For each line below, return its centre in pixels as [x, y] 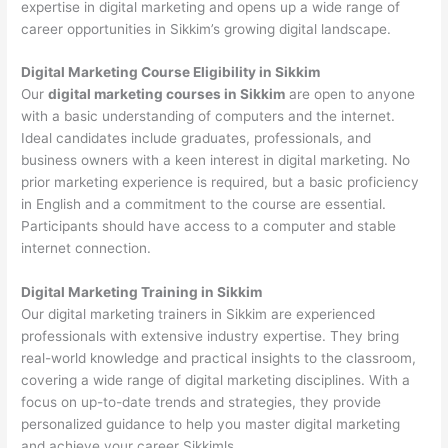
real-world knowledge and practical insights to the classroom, [219, 358]
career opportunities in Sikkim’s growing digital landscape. [206, 28]
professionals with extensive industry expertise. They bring [210, 336]
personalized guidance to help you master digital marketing [211, 424]
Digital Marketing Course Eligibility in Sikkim [171, 72]
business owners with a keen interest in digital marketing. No [216, 160]
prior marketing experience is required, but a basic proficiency [220, 182]
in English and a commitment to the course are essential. [204, 204]
